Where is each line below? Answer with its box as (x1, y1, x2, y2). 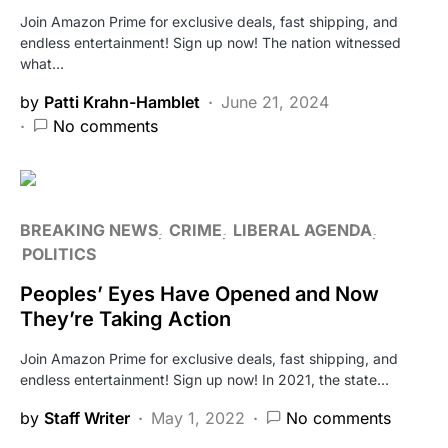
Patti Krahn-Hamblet (44, 92, 200, 113)
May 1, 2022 (151, 408, 245, 429)
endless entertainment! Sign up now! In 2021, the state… (20, 371, 389, 389)
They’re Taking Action (20, 307, 231, 332)
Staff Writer (44, 408, 130, 429)
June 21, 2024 (221, 92, 329, 113)
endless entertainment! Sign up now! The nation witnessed (20, 34, 401, 52)
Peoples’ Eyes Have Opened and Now (20, 282, 379, 307)
